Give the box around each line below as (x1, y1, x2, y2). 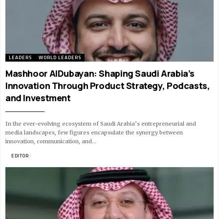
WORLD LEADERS (39, 53, 81, 61)
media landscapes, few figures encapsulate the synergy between (5, 129, 183, 136)
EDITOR (11, 152, 28, 159)
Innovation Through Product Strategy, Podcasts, (5, 79, 210, 91)
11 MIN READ (30, 152, 63, 159)
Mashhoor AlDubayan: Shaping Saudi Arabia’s (5, 67, 195, 79)
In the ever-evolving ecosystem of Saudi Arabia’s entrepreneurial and (5, 120, 196, 127)
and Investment (5, 91, 71, 104)
